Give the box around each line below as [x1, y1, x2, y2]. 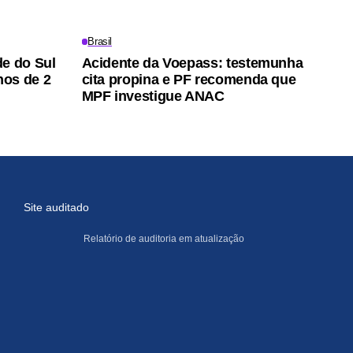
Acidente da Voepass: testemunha [81, 54, 303, 71]
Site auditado [24, 200, 89, 214]
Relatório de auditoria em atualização [84, 232, 244, 244]
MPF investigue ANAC [81, 87, 225, 104]
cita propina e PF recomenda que [81, 71, 296, 87]
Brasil [87, 35, 112, 47]
